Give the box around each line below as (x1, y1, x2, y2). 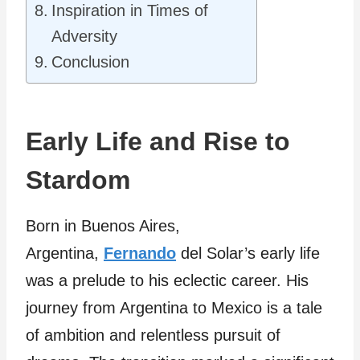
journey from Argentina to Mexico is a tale (26, 299, 322, 317)
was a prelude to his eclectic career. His (26, 272, 309, 289)
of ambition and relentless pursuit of (26, 326, 280, 344)
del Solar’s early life (176, 244, 320, 262)
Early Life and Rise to (26, 127, 290, 156)
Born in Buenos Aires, (26, 217, 180, 235)
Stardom (26, 166, 130, 194)
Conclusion (51, 53, 129, 71)
